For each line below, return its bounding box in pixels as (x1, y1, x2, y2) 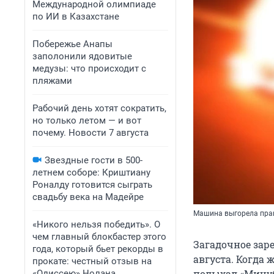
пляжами (32, 75, 72, 86)
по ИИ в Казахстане (32, 11, 119, 22)
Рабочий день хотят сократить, (32, 103, 166, 114)
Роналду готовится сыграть (32, 179, 152, 190)
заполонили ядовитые (32, 51, 132, 62)
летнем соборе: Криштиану (32, 167, 150, 178)
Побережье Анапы (32, 39, 113, 50)
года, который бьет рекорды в (32, 243, 163, 254)
